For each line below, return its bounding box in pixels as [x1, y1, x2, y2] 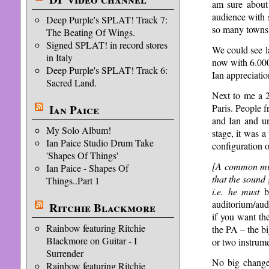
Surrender [46, 247, 83, 259]
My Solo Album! [46, 124, 111, 136]
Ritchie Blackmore [49, 199, 156, 216]
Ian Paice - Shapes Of [46, 162, 128, 174]
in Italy [46, 51, 73, 64]
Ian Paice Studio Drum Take [46, 136, 154, 149]
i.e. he [211, 184, 242, 198]
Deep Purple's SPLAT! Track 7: [46, 13, 168, 26]
